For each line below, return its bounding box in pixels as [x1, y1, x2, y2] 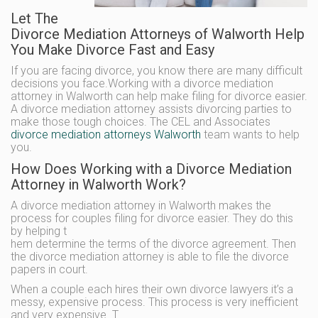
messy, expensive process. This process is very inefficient [11, 295, 298, 309]
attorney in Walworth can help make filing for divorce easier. [11, 89, 307, 103]
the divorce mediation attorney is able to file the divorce [11, 250, 289, 263]
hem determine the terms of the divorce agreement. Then [11, 237, 296, 251]
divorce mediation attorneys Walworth [11, 128, 204, 141]
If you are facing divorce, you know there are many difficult [11, 64, 302, 77]
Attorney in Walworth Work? [11, 176, 186, 193]
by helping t [11, 224, 67, 238]
